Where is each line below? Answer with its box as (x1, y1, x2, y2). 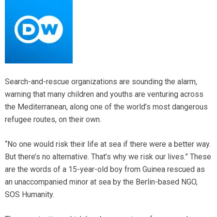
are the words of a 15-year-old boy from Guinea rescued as (5, 165, 205, 174)
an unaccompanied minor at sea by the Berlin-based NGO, (5, 177, 198, 186)
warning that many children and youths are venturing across (5, 90, 203, 99)
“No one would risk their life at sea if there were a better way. (5, 139, 211, 149)
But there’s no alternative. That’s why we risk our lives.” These (5, 152, 211, 161)
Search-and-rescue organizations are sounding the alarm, (5, 77, 197, 86)
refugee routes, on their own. (5, 115, 101, 124)
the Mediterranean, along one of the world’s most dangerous (5, 102, 208, 111)
